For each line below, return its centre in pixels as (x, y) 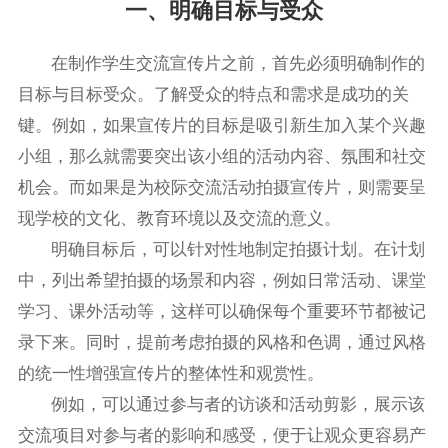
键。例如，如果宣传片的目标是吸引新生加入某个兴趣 (221, 126)
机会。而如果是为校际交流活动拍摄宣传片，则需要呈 (221, 188)
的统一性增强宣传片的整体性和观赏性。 (170, 374)
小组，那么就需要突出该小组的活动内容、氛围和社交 (221, 157)
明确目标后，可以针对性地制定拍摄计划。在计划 (238, 250)
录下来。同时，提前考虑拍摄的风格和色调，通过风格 (221, 343)
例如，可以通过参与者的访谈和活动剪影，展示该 (238, 405)
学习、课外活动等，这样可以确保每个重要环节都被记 (221, 312)
